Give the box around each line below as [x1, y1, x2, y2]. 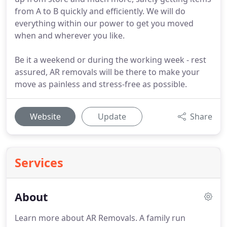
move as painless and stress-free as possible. [15, 79, 187, 90]
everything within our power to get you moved [15, 18, 194, 29]
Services [15, 155, 63, 171]
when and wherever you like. [15, 30, 125, 41]
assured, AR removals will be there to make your [15, 66, 200, 78]
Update [98, 111, 126, 122]
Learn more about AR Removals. [15, 212, 137, 223]
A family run [137, 212, 185, 223]
